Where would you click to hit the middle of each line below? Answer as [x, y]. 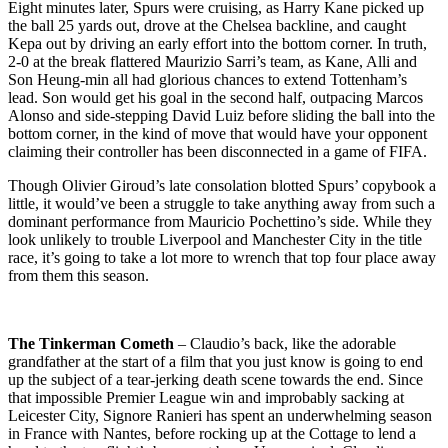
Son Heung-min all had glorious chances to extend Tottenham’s [207, 79]
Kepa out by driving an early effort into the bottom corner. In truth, [217, 43]
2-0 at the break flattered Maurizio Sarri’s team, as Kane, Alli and [212, 61]
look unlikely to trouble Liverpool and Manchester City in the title [215, 239]
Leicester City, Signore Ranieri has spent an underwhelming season [220, 415]
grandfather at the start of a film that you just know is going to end [215, 361]
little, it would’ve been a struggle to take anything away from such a [221, 203]
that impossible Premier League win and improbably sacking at [206, 397]
